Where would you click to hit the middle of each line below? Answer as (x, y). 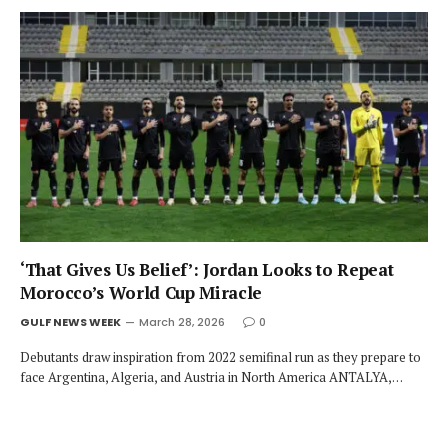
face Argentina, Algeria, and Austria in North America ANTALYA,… (211, 376)
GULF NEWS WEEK (70, 321)
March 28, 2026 (182, 321)
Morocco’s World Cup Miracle (141, 292)
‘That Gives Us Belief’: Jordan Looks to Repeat (207, 269)
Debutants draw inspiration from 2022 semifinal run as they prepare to (220, 356)
